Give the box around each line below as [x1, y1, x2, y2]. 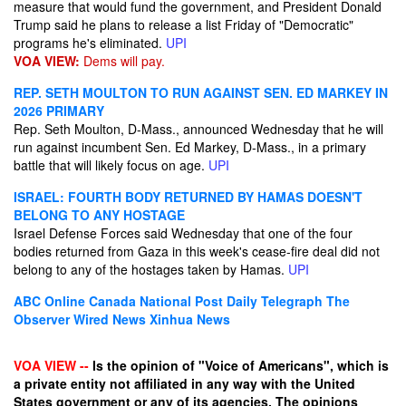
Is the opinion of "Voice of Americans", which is [89, 356, 389, 374]
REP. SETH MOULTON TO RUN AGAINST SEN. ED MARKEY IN [14, 83, 388, 101]
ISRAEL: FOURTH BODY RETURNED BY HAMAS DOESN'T [14, 188, 362, 206]
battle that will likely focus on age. [14, 156, 208, 174]
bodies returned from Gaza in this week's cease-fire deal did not [14, 242, 380, 260]
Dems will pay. [80, 52, 165, 70]
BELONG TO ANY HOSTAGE [14, 206, 185, 224]
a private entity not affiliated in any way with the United [14, 374, 355, 392]
